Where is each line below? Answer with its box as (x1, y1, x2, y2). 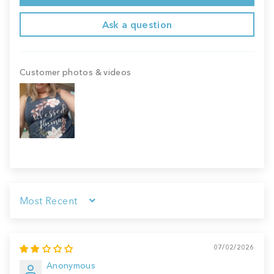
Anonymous (46, 260, 96, 271)
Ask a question (102, 18, 172, 31)
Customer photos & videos (20, 67, 131, 78)
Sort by (19, 200, 48, 211)
